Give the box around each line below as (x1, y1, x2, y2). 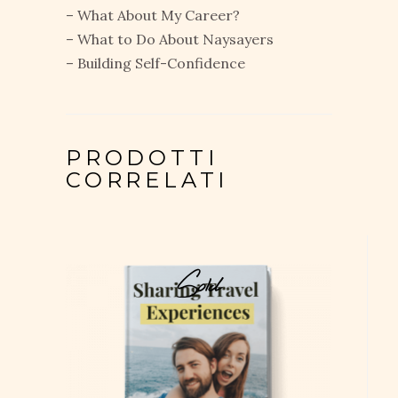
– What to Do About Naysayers (66, 29, 274, 48)
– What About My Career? (66, 5, 240, 24)
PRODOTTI (66, 144, 219, 171)
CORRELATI (66, 166, 229, 193)
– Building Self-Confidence (66, 53, 245, 72)
